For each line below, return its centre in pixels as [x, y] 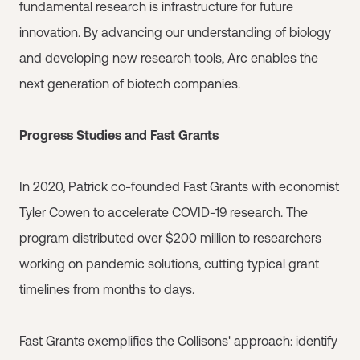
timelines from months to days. [107, 289]
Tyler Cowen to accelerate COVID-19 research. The [164, 212]
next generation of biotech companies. [130, 84]
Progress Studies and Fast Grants [119, 135]
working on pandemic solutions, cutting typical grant [169, 264]
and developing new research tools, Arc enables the [169, 58]
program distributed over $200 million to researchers [170, 238]
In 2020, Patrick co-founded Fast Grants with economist [179, 186]
